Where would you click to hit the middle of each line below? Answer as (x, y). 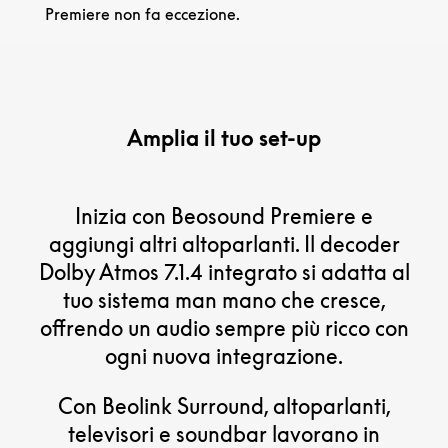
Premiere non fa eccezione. (142, 13)
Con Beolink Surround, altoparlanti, (224, 405)
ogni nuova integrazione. (224, 355)
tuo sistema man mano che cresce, (224, 299)
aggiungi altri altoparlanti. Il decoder (224, 243)
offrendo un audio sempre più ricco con (224, 327)
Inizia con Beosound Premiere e (224, 215)
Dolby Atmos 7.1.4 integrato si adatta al (224, 271)
